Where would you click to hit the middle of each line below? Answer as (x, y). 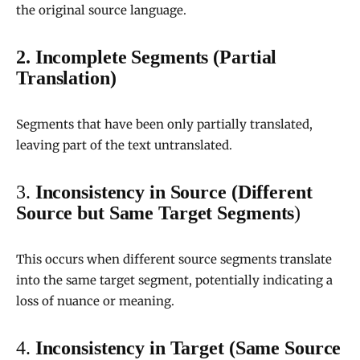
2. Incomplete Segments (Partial (147, 57)
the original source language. (101, 10)
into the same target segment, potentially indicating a (174, 280)
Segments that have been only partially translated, (164, 125)
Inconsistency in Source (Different (174, 192)
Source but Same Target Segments (155, 213)
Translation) (66, 78)
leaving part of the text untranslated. (124, 145)
